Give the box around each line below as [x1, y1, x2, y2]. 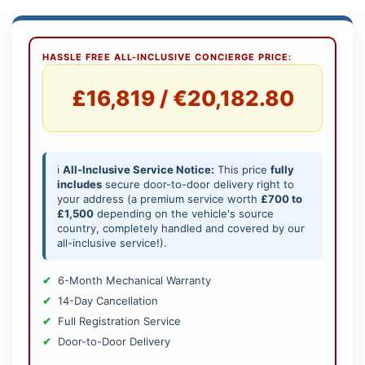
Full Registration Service [58, 314, 181, 328]
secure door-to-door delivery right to [102, 178, 294, 191]
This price [214, 163, 270, 177]
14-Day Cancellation [58, 294, 158, 308]
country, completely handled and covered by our [57, 222, 305, 235]
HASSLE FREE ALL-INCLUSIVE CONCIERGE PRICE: [42, 51, 292, 64]
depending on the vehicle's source [94, 207, 274, 221]
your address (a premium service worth [57, 192, 261, 206]
